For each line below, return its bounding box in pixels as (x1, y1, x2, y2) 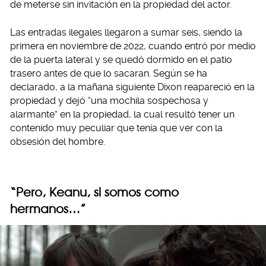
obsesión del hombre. (10, 136, 105, 148)
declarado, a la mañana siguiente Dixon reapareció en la (10, 81, 255, 93)
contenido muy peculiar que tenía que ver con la (10, 122, 223, 134)
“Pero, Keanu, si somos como (10, 185, 179, 200)
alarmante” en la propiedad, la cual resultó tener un (10, 109, 235, 121)
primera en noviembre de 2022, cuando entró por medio (10, 40, 256, 52)
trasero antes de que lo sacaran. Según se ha (10, 68, 207, 80)
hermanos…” (10, 201, 86, 217)
